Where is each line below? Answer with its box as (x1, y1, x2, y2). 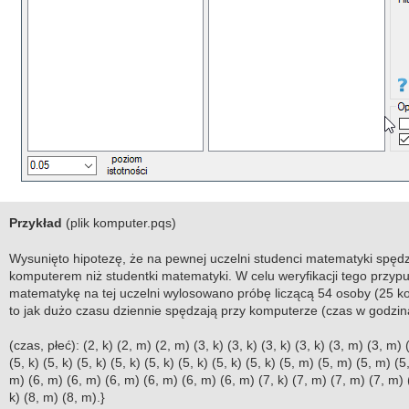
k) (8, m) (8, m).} (8, 390, 105, 405)
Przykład (8, 215, 62, 231)
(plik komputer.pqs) (61, 215, 176, 231)
